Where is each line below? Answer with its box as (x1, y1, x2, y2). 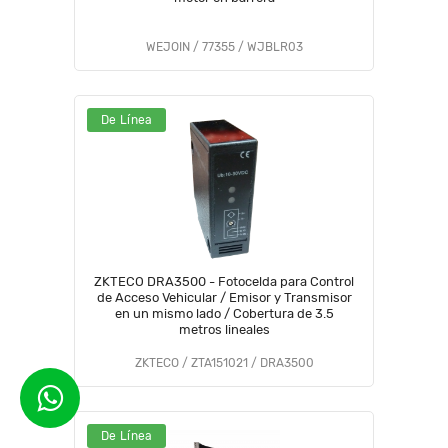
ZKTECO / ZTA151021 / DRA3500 (134, 356, 314, 370)
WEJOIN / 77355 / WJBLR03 (145, 40, 303, 54)
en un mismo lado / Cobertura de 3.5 (114, 306, 334, 321)
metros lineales (178, 322, 270, 337)
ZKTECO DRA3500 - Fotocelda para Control (94, 274, 354, 289)
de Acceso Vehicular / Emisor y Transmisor (96, 290, 352, 305)
